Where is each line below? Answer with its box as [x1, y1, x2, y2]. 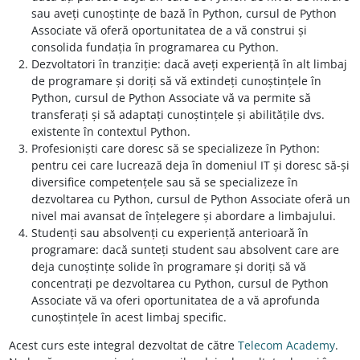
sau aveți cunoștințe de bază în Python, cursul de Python [31, 6, 337, 22]
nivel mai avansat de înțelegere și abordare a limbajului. [31, 208, 336, 224]
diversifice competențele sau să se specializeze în [31, 174, 298, 190]
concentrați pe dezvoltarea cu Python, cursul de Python [31, 276, 329, 292]
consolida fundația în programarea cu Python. [31, 39, 279, 55]
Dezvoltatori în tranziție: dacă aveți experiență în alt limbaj [31, 56, 347, 72]
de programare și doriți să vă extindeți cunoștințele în [31, 73, 321, 89]
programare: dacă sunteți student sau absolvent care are [31, 242, 339, 258]
